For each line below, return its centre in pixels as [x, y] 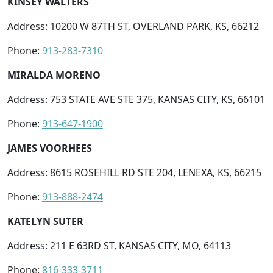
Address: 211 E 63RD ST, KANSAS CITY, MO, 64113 [119, 245]
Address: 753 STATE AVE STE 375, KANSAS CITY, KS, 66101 [136, 99]
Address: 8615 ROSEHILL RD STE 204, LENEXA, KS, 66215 [134, 172]
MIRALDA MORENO [54, 75]
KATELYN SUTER [45, 221]
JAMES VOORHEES [50, 148]
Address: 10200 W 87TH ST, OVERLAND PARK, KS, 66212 [133, 26]
